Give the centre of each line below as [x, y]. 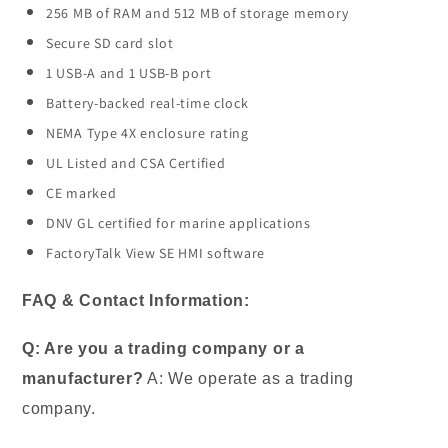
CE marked [81, 193]
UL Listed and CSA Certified [136, 163]
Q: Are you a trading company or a [163, 349]
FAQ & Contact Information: [136, 301]
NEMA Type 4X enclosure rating [147, 133]
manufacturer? [83, 379]
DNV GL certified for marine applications [178, 223]
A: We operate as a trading [248, 379]
